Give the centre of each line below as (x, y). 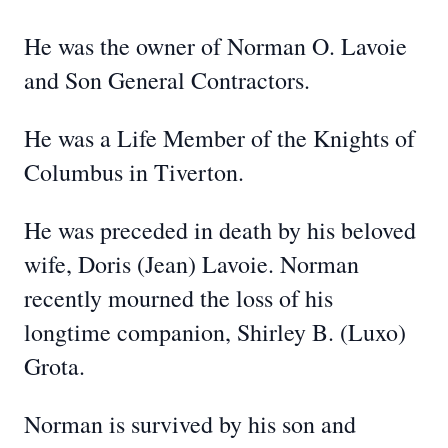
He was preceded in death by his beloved (220, 230)
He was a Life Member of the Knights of (219, 138)
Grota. (54, 366)
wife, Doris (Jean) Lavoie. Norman (191, 264)
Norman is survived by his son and (190, 424)
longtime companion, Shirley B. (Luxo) (215, 332)
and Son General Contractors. (167, 80)
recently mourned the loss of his (178, 298)
